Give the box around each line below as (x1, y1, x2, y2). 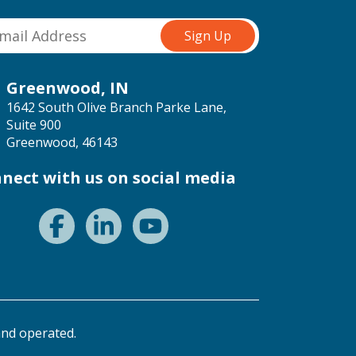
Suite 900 (6, 116, 61, 133)
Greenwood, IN (6, 77, 129, 99)
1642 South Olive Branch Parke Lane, (6, 99, 226, 116)
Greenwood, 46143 (6, 133, 118, 151)
